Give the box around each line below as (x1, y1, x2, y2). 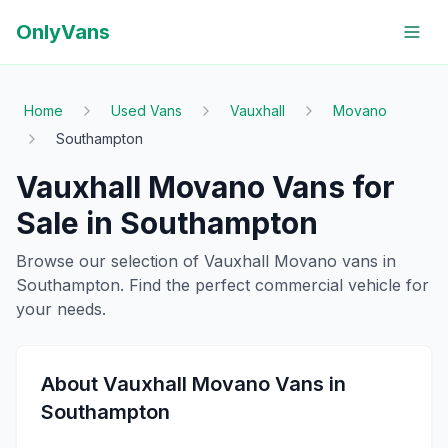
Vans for (265, 169, 395, 205)
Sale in (16, 205, 120, 241)
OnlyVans (16, 20, 110, 44)
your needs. (16, 299, 106, 319)
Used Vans (111, 102, 182, 119)
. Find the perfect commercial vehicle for (120, 275, 429, 295)
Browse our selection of (16, 251, 204, 271)
